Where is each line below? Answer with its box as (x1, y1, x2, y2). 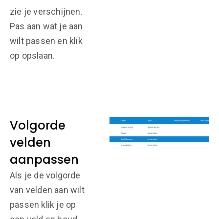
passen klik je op (10, 199, 76, 210)
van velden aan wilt (10, 185, 85, 195)
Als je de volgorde (10, 170, 81, 180)
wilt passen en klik (10, 36, 83, 46)
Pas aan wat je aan (10, 21, 83, 31)
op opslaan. (10, 50, 55, 61)
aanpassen (10, 152, 79, 168)
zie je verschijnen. (10, 6, 83, 17)
